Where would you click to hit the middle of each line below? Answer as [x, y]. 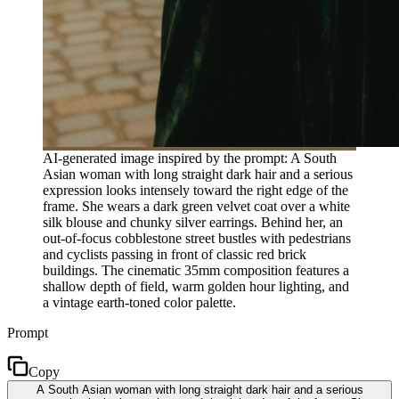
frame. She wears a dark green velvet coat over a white [196, 206]
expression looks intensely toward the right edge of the [195, 190]
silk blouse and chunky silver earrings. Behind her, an [193, 222]
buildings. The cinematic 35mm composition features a [196, 270]
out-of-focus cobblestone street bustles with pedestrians [197, 238]
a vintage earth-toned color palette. [139, 302]
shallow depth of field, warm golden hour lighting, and [196, 286]
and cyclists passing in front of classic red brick [175, 254]
